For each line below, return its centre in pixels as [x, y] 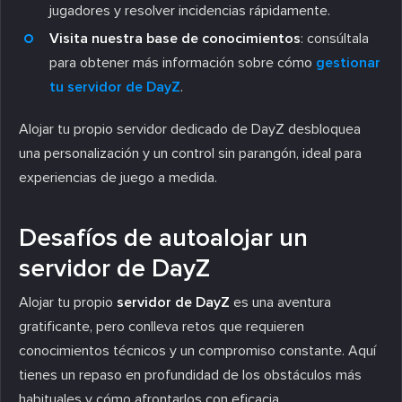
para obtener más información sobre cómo [183, 62]
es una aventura [280, 302]
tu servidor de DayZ [115, 87]
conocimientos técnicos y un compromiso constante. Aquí [197, 350]
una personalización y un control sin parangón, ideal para [190, 153]
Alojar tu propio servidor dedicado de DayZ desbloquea [190, 129]
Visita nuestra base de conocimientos [175, 38]
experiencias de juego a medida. [118, 177]
